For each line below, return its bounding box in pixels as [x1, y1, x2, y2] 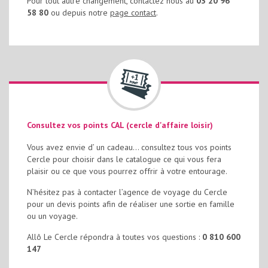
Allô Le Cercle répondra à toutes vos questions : [27, 232, 202, 242]
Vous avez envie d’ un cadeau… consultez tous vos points [27, 142, 232, 153]
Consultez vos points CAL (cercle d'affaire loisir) [27, 120, 213, 130]
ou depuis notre [48, 7, 110, 18]
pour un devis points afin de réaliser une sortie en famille [27, 199, 234, 209]
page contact [110, 7, 156, 18]
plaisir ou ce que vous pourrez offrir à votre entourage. [27, 166, 227, 176]
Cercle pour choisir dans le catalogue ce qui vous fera [27, 154, 221, 165]
